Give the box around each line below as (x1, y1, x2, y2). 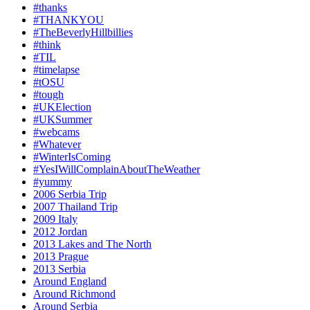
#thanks (33, 1, 67, 14)
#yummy (33, 176, 72, 188)
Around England (33, 275, 107, 288)
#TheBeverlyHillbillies (33, 26, 133, 39)
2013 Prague (33, 250, 89, 263)
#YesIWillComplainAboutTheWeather (33, 163, 200, 176)
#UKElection (33, 101, 91, 113)
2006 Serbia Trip (33, 188, 107, 201)
